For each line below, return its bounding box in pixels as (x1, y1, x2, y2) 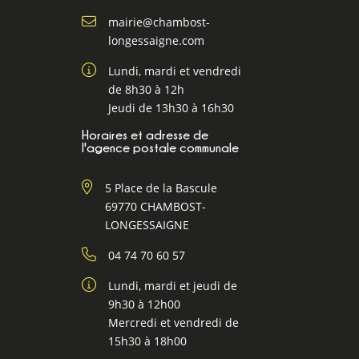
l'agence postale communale (81, 141, 239, 155)
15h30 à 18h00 (107, 333, 187, 349)
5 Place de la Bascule (104, 180, 217, 196)
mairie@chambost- (107, 14, 210, 30)
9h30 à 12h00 (107, 296, 180, 313)
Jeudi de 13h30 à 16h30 (107, 100, 234, 116)
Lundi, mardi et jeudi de (107, 278, 237, 294)
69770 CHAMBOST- (104, 199, 206, 215)
